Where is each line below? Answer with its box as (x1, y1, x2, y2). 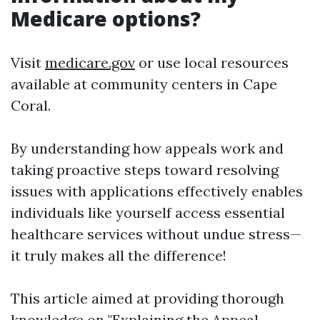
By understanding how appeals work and (11, 139, 284, 157)
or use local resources (135, 54, 289, 71)
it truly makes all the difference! (11, 246, 226, 264)
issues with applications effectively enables (11, 182, 303, 200)
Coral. (11, 96, 51, 114)
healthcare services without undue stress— (11, 225, 301, 243)
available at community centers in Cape (11, 75, 277, 93)
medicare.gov (45, 54, 135, 71)
